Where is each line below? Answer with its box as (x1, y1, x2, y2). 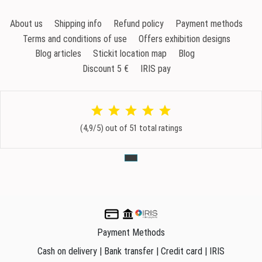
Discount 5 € (82, 63, 129, 74)
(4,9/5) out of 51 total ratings (80, 123, 182, 134)
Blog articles (35, 48, 81, 60)
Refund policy (113, 18, 164, 30)
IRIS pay (140, 63, 171, 74)
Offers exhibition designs (138, 33, 230, 44)
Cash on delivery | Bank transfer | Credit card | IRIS (37, 245, 225, 257)
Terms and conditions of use (22, 33, 127, 44)
